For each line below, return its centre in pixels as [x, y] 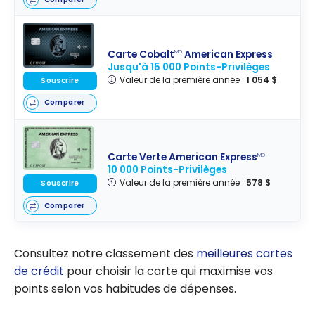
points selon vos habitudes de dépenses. [125, 288]
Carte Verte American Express [183, 157]
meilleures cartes [244, 253]
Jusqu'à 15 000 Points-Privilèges [189, 67]
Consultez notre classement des [105, 253]
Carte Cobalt [141, 54]
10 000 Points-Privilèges [168, 170]
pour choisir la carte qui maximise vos [168, 271]
